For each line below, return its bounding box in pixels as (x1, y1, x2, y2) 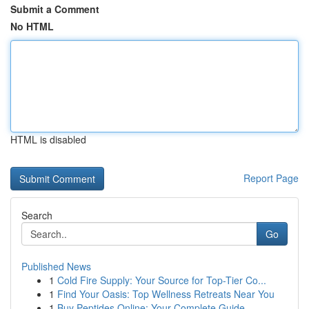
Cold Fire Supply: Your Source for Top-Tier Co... (57, 273, 266, 287)
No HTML (10, 19, 54, 33)
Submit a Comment (10, 2, 99, 16)
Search (21, 208, 52, 222)
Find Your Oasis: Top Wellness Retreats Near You (57, 287, 275, 301)
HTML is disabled (10, 132, 86, 146)
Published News (21, 259, 91, 273)
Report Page (243, 171, 299, 185)
